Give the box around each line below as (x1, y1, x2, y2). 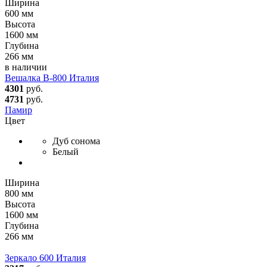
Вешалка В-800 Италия (5, 72, 99, 83)
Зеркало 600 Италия (5, 252, 86, 263)
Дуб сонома (52, 135, 100, 146)
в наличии (5, 61, 47, 72)
